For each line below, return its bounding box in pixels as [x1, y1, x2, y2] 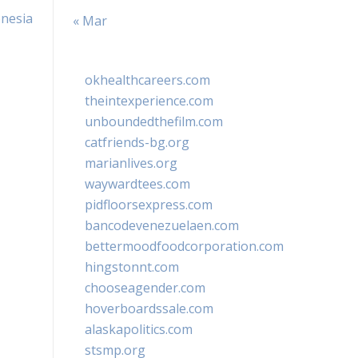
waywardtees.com [85, 175, 190, 193]
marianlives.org [85, 154, 177, 172]
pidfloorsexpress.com [85, 196, 213, 213]
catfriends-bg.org [85, 133, 189, 151]
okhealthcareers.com [85, 71, 210, 89]
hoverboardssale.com [85, 300, 213, 317]
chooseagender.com [85, 279, 205, 296]
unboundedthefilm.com [85, 113, 223, 130]
